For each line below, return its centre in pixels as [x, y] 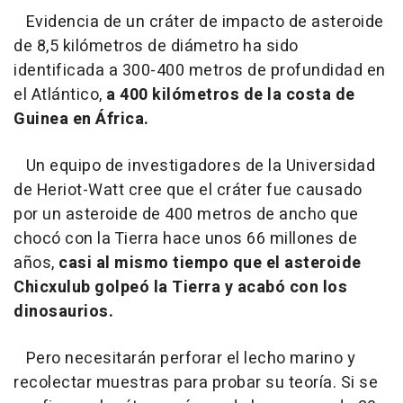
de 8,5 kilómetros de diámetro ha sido [156, 46]
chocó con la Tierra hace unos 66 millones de [185, 238]
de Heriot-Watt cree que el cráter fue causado [188, 190]
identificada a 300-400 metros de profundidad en [200, 70]
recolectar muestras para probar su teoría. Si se [196, 382]
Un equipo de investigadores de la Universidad [194, 166]
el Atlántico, [58, 94]
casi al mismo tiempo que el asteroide [210, 263]
